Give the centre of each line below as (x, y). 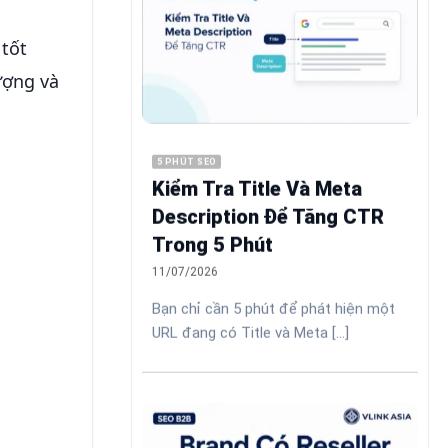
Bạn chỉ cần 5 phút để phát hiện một (273, 308)
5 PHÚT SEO (187, 161)
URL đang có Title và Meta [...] (250, 332)
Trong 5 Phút (212, 245)
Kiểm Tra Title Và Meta (257, 189)
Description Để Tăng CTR (268, 217)
